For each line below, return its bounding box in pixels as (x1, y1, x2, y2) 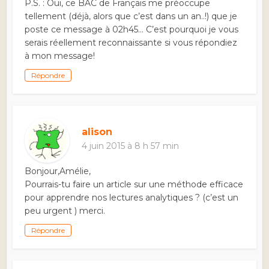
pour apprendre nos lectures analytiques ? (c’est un (25, 192, 239, 204)
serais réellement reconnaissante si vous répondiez (25, 37, 238, 49)
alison (82, 126, 113, 138)
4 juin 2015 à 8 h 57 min (82, 141, 180, 152)
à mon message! (25, 50, 95, 62)
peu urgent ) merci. (25, 205, 106, 217)
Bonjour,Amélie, (25, 166, 91, 177)
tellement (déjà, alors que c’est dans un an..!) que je (25, 11, 238, 22)
